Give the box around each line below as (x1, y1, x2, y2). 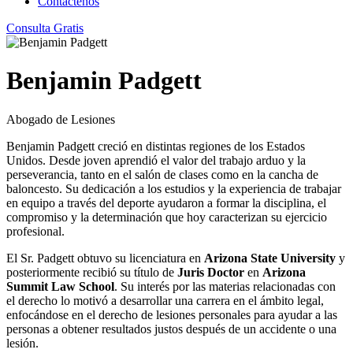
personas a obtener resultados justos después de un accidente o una (6, 321, 336, 336)
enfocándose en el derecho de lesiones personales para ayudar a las (6, 307, 337, 321)
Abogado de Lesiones (6, 112, 115, 126)
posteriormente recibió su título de (6, 265, 177, 279)
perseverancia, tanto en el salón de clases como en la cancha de (6, 167, 318, 181)
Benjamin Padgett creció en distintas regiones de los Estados (6, 139, 305, 153)
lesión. (6, 336, 39, 350)
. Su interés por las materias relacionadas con (114, 279, 336, 293)
